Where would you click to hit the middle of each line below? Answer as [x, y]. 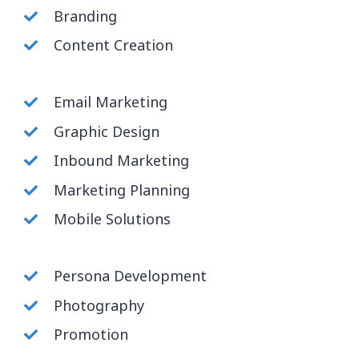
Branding [85, 16]
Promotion [91, 334]
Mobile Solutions [112, 219]
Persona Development [130, 276]
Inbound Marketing [121, 160]
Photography [99, 305]
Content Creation [113, 45]
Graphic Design [107, 131]
